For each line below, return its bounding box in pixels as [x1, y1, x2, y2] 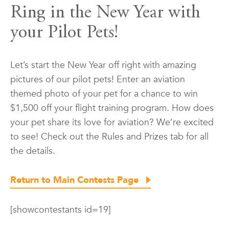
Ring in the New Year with [10, 4, 200, 22]
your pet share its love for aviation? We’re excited [10, 116, 214, 129]
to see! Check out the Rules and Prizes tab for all [10, 130, 209, 143]
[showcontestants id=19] [10, 203, 111, 217]
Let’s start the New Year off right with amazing [10, 58, 196, 72]
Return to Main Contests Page [10, 173, 139, 187]
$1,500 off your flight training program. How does [10, 101, 214, 114]
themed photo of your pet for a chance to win [10, 87, 198, 100]
